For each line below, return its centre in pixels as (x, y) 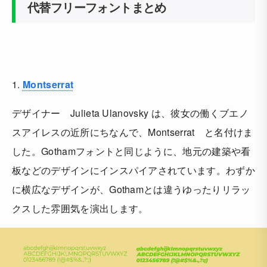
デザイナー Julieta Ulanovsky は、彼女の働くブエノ (130, 113)
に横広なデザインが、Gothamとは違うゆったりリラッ (131, 190)
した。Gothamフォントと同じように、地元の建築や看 (131, 151)
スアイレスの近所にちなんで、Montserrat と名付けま (133, 132)
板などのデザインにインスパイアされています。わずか (134, 170)
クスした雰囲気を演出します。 (80, 209)
